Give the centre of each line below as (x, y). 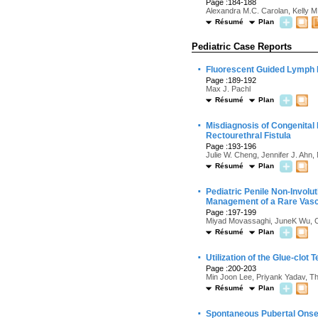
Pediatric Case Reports (242, 46)
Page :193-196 (231, 146)
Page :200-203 (231, 268)
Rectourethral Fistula (248, 136)
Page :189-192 (231, 80)
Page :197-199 (231, 212)
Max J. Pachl (228, 89)
